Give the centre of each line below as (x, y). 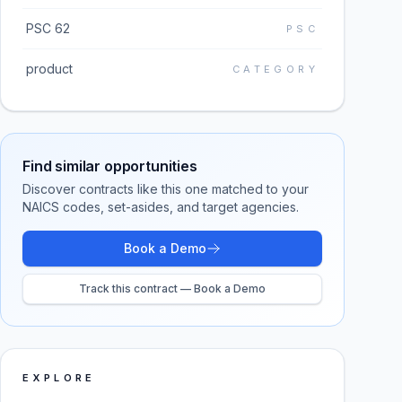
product (49, 69)
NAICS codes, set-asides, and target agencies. (161, 207)
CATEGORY (275, 69)
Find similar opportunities (110, 166)
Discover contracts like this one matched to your (166, 189)
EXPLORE (59, 378)
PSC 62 (48, 28)
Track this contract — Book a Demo (172, 288)
